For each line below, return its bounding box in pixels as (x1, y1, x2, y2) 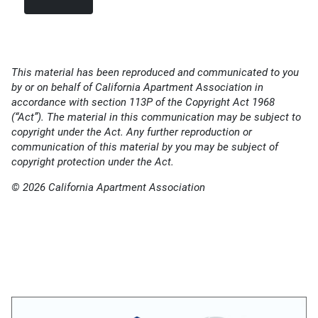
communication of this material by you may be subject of (11, 140, 278, 153)
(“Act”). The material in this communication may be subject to (11, 110, 301, 124)
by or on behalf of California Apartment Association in (11, 80, 263, 94)
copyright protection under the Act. (11, 155, 174, 168)
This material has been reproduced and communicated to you (11, 65, 299, 79)
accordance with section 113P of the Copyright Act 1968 (11, 95, 275, 109)
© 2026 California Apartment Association (11, 180, 205, 194)
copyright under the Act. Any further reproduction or (11, 125, 252, 138)
